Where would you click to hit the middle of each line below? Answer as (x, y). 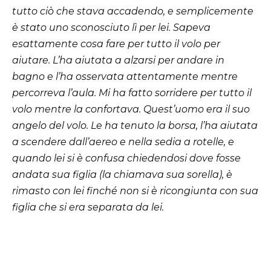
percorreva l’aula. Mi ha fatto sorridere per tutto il (132, 93)
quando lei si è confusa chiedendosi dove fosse (126, 158)
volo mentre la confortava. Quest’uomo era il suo (131, 109)
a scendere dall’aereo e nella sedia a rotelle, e (123, 142)
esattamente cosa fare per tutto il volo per (116, 44)
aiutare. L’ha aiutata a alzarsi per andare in (118, 60)
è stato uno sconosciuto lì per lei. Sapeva (111, 27)
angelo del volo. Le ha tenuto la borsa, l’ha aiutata (135, 125)
